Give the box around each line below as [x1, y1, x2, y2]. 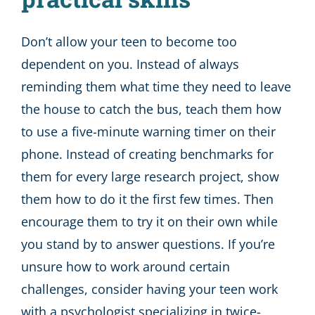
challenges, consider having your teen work [21, 281, 278, 298]
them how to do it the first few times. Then [21, 191, 274, 208]
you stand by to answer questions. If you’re [21, 236, 275, 253]
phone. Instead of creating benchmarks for [21, 146, 274, 163]
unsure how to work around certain [21, 258, 230, 276]
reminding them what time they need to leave [21, 78, 291, 96]
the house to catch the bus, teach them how [21, 101, 281, 118]
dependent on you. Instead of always [21, 56, 239, 73]
